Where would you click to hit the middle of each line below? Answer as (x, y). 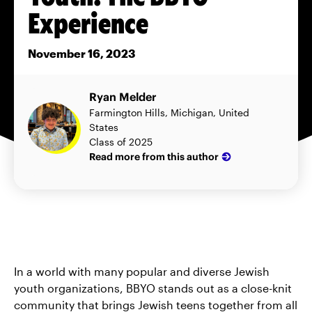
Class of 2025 (121, 142)
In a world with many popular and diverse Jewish (142, 272)
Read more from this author (154, 156)
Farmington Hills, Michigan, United (169, 113)
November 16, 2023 (81, 54)
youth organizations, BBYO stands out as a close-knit (153, 288)
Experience (88, 22)
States (104, 127)
